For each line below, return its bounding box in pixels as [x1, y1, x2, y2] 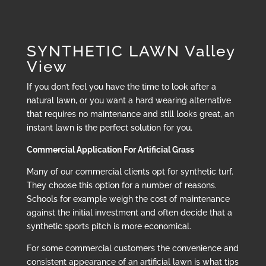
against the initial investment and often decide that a [26, 208, 232, 218]
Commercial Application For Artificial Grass [26, 145, 194, 155]
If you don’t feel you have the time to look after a [26, 82, 216, 92]
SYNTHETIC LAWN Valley [26, 42, 235, 61]
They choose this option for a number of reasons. [26, 180, 217, 191]
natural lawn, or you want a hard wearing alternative [26, 96, 231, 106]
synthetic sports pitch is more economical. [26, 221, 191, 232]
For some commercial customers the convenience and [26, 243, 239, 254]
